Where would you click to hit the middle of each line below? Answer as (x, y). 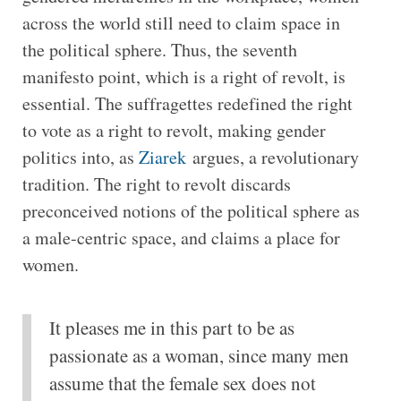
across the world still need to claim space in (181, 22)
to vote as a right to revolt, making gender (174, 130)
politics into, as (80, 157)
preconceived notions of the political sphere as (191, 210)
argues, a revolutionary (275, 157)
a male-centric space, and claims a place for (181, 237)
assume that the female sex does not (182, 383)
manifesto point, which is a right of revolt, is (183, 76)
